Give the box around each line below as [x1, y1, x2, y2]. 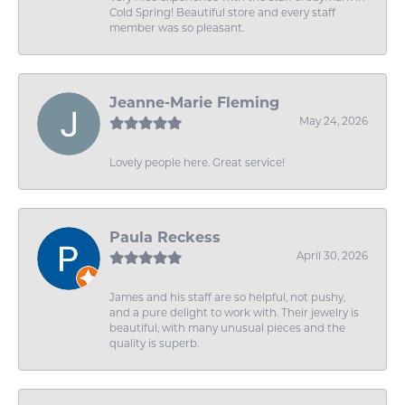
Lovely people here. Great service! [109, 156, 285, 170]
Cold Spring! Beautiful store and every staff [109, 6, 335, 20]
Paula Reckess [109, 229, 221, 247]
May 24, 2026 [299, 115, 368, 128]
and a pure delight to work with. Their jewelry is [109, 306, 359, 320]
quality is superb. [109, 337, 199, 351]
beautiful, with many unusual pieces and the [109, 322, 345, 335]
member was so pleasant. [109, 22, 244, 35]
